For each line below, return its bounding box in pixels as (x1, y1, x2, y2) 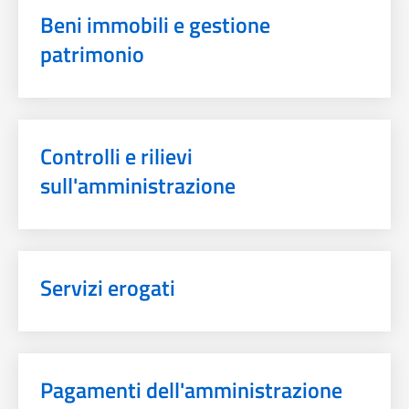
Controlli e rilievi (40, 139, 193, 173)
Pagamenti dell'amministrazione (40, 372, 342, 406)
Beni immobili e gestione (40, 7, 270, 41)
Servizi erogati (40, 270, 175, 304)
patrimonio (40, 37, 144, 70)
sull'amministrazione (40, 168, 236, 202)
